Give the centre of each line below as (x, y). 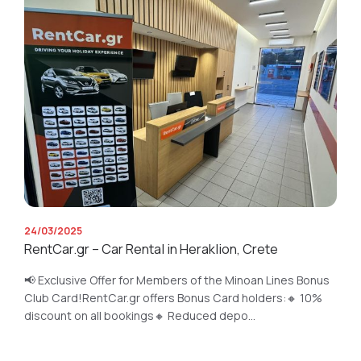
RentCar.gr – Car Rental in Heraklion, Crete (151, 249)
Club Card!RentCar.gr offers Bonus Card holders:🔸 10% (173, 298)
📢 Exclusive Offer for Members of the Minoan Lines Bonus (177, 280)
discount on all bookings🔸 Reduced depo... (140, 315)
